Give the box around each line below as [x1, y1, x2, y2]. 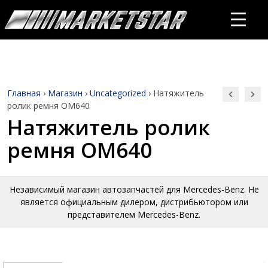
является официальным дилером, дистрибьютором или [20, 196, 248, 208]
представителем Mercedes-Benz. [68, 209, 200, 220]
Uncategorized [90, 87, 146, 99]
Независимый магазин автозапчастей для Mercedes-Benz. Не [9, 184, 259, 195]
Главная [7, 87, 41, 99]
